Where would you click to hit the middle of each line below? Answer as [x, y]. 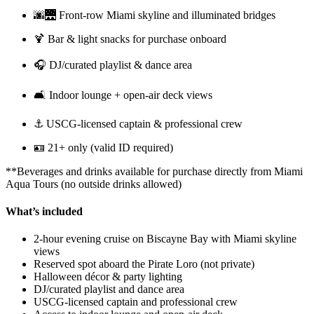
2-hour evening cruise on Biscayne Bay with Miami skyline [165, 239]
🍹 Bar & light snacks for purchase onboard [130, 39]
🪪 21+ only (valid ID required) [103, 147]
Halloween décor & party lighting [108, 277]
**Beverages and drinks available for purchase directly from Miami [154, 171]
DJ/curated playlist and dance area [109, 289]
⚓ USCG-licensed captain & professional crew [138, 123]
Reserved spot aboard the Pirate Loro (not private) [144, 264]
